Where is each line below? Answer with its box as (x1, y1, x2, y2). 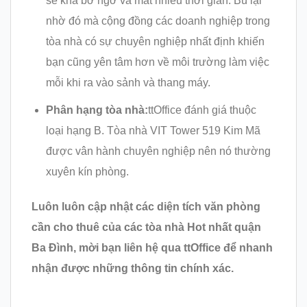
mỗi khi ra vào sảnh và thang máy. (45, 77, 210, 89)
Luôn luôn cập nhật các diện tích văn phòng (32, 200, 260, 212)
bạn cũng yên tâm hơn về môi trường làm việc (45, 56, 269, 69)
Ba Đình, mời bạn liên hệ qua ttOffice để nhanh (32, 241, 273, 254)
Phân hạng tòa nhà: (45, 103, 148, 116)
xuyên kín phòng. (45, 165, 132, 177)
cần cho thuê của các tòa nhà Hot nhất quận (32, 221, 261, 233)
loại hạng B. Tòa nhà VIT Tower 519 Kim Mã (45, 124, 260, 136)
